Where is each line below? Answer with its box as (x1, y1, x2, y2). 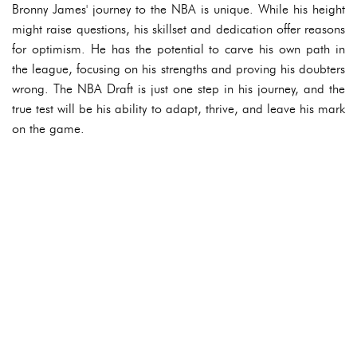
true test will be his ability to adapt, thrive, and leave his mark (12, 101, 345, 116)
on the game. (12, 121, 84, 136)
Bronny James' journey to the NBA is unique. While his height (12, 2, 345, 17)
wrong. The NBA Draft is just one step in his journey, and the (12, 81, 345, 96)
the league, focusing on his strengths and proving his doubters (12, 61, 345, 76)
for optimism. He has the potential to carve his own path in (12, 41, 345, 57)
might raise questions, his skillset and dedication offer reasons (12, 22, 345, 37)
